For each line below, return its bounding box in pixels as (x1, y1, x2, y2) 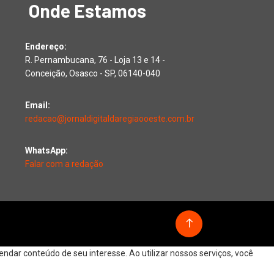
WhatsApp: (25, 145, 68, 155)
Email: (25, 100, 50, 110)
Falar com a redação (25, 158, 103, 169)
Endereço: (25, 41, 67, 51)
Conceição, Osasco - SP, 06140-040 (25, 68, 160, 78)
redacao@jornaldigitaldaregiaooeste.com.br (25, 113, 194, 124)
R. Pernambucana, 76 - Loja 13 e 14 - (25, 54, 165, 65)
